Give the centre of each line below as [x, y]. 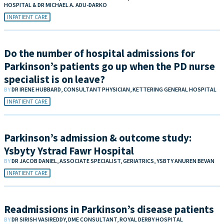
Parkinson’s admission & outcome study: [98, 138]
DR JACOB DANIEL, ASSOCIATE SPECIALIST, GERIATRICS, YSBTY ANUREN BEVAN [113, 161]
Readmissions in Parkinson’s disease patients [109, 209]
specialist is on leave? [54, 79]
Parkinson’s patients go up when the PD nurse [109, 66]
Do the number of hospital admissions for [99, 53]
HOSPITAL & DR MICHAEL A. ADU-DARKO [55, 5]
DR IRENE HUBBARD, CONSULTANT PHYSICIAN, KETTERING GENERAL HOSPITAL [114, 89]
